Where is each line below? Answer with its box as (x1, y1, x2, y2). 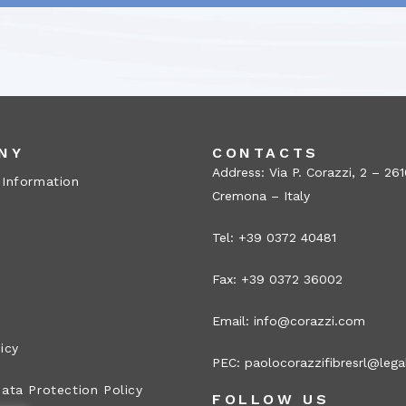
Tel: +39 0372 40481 (212, 230, 336, 246)
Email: (212, 314, 254, 329)
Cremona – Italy (212, 188, 310, 204)
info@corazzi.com (254, 314, 365, 329)
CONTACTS (212, 144, 319, 162)
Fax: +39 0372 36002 (212, 272, 343, 287)
